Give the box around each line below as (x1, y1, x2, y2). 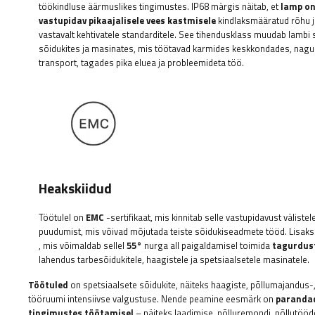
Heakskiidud (39, 178, 112, 200)
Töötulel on (39, 210, 86, 225)
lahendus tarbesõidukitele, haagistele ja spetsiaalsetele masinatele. (39, 252, 309, 267)
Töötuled (28, 278, 68, 292)
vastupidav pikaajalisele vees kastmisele (39, 13, 216, 27)
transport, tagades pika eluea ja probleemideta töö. (39, 55, 244, 70)
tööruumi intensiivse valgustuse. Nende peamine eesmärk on (28, 292, 276, 307)
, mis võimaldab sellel (39, 238, 127, 253)
